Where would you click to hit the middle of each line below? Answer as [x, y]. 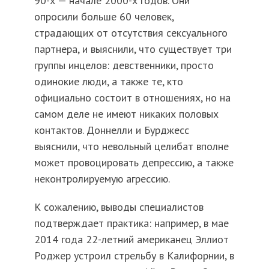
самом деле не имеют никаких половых [126, 114]
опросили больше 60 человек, [104, 17]
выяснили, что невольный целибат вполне [131, 147]
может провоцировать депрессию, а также [134, 163]
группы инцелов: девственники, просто [124, 65]
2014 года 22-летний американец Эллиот [131, 240]
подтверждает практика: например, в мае [131, 223]
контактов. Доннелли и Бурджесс [111, 130]
